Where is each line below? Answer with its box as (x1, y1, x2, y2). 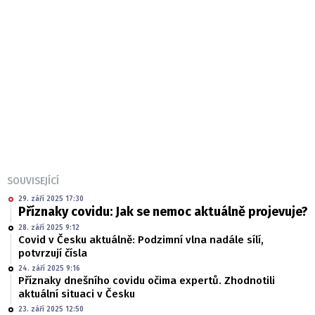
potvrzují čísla (18, 247, 87, 260)
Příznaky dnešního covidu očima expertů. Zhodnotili (18, 274, 275, 288)
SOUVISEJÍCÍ (7, 175, 59, 188)
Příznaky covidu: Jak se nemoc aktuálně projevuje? (18, 204, 308, 220)
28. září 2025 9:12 (18, 224, 79, 233)
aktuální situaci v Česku (18, 288, 135, 301)
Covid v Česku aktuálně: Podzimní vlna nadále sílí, (18, 233, 264, 247)
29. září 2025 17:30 (18, 195, 84, 204)
